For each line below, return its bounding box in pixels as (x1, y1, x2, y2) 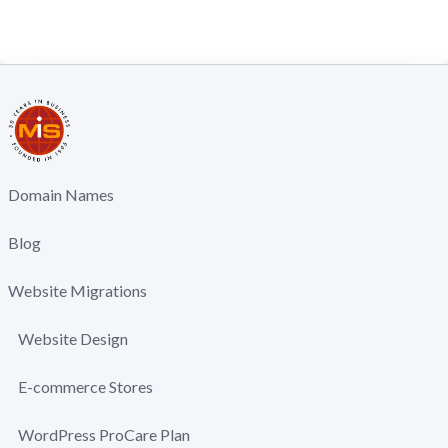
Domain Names (8, 185, 114, 204)
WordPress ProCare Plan (18, 425, 190, 444)
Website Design (18, 329, 128, 348)
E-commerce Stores (18, 377, 153, 396)
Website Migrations (8, 281, 147, 300)
